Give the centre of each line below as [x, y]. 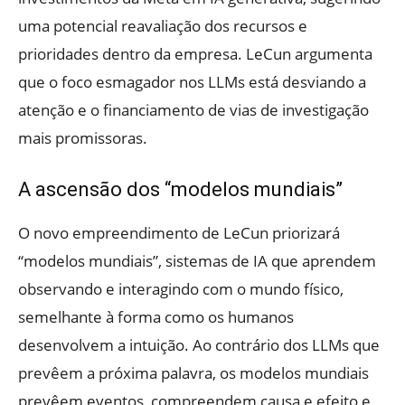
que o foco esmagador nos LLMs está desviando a [192, 82]
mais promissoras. [83, 138]
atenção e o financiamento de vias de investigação [193, 110]
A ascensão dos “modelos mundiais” [180, 189]
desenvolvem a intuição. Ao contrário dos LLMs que [199, 345]
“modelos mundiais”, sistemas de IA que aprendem [197, 261]
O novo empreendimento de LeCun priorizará [179, 233]
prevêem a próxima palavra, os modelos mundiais [193, 373]
